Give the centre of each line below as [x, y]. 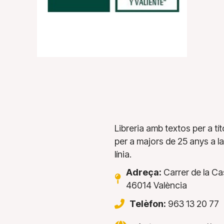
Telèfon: [147, 204]
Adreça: [143, 172]
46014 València [156, 185]
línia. [123, 154]
